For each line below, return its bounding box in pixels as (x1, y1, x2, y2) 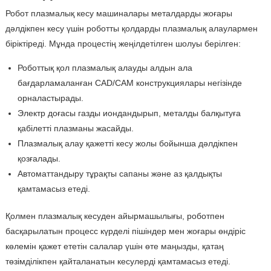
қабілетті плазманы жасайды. (17, 123, 134, 134)
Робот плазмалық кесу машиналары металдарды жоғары (5, 8, 232, 19)
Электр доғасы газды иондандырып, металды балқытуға (17, 108, 241, 119)
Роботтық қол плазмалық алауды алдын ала (17, 63, 192, 73)
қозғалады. (17, 154, 60, 164)
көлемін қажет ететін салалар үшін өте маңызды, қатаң (5, 241, 224, 252)
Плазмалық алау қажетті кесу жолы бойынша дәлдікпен (17, 139, 238, 149)
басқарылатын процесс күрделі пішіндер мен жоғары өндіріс (5, 226, 246, 237)
